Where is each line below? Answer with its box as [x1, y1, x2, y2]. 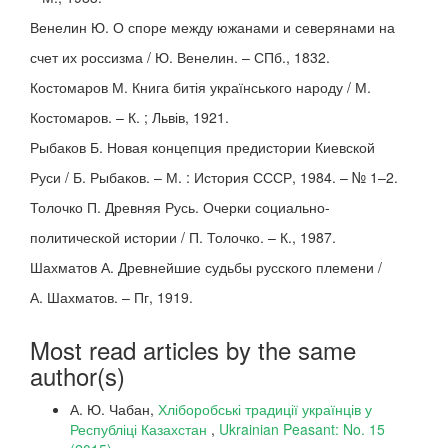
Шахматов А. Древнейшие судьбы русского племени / [30, 257, 382, 277]
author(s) [30, 358, 125, 393]
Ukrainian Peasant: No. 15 [219, 419, 385, 439]
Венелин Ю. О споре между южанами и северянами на [30, 17, 395, 37]
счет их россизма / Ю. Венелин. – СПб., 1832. [30, 47, 330, 67]
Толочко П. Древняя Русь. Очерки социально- [30, 197, 330, 217]
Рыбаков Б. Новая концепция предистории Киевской [30, 137, 375, 157]
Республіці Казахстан [70, 419, 211, 439]
